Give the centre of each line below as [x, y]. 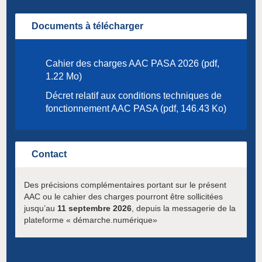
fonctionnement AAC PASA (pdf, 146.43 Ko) [136, 109]
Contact [49, 154]
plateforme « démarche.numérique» [91, 220]
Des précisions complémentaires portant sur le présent [125, 185]
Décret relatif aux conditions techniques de [134, 96]
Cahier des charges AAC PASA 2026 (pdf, [132, 64]
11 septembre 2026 [94, 208]
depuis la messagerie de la [186, 208]
